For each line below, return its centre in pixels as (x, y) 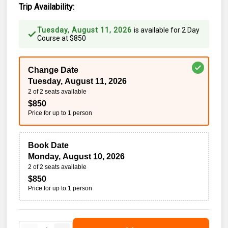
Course (49, 38)
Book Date (49, 145)
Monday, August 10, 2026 (77, 156)
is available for (158, 30)
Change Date (53, 70)
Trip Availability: (47, 7)
